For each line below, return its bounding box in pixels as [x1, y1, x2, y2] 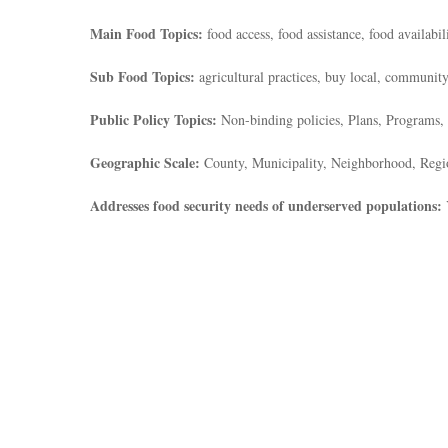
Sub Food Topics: [90, 66, 195, 87]
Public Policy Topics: [90, 109, 217, 130]
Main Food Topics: [90, 23, 203, 44]
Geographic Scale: [90, 152, 200, 173]
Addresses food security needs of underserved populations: [90, 195, 442, 216]
